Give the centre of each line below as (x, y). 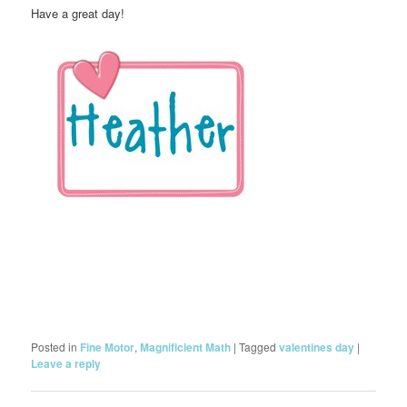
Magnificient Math (186, 347)
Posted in (55, 347)
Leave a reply (66, 363)
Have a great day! (78, 14)
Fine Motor (108, 347)
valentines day (317, 347)
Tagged (258, 347)
